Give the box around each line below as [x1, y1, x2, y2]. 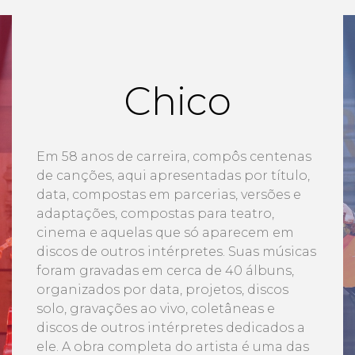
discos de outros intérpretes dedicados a [36, 320, 305, 336]
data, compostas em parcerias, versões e [36, 187, 301, 203]
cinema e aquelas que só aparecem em [36, 225, 294, 241]
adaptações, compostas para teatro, [36, 206, 274, 222]
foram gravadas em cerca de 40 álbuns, [36, 263, 294, 279]
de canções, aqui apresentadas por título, [36, 168, 310, 184]
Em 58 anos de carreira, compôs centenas [36, 149, 311, 165]
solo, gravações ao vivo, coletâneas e [36, 301, 275, 317]
